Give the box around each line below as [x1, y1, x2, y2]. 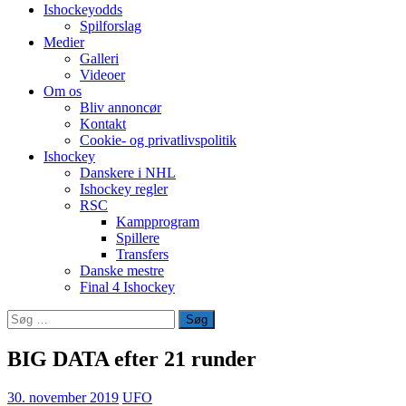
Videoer [80, 67, 125, 82]
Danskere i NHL [80, 165, 176, 180]
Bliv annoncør [80, 100, 161, 115]
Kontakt [80, 116, 126, 131]
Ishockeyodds [43, 2, 122, 17]
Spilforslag [80, 18, 141, 34]
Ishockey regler [80, 181, 168, 197]
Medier [43, 34, 84, 50]
